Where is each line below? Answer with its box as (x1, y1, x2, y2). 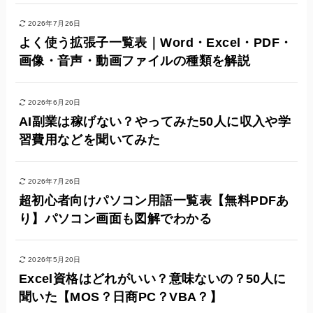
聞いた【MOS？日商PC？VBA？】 (18, 290, 223, 305)
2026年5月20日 (27, 256, 81, 264)
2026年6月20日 (27, 98, 81, 106)
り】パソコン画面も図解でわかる (18, 211, 212, 226)
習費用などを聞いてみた (18, 132, 161, 147)
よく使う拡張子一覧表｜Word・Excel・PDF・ (18, 35, 293, 50)
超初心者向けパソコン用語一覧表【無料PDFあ (18, 193, 289, 208)
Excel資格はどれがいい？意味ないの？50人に (18, 272, 286, 286)
